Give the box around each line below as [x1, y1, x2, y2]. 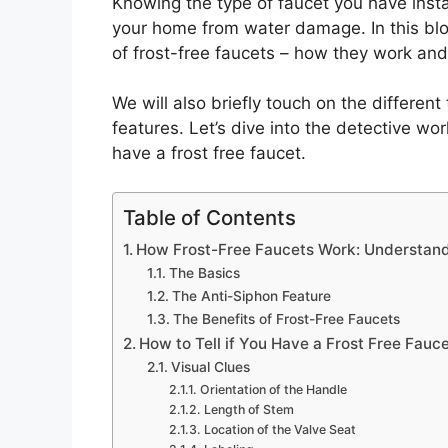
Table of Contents [123, 204, 296, 230]
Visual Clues [170, 358, 250, 375]
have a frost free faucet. [112, 143, 306, 164]
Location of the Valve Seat [203, 421, 356, 437]
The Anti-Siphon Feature [171, 287, 331, 304]
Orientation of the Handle [199, 381, 347, 397]
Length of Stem [203, 401, 294, 417]
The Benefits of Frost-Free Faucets [172, 310, 400, 327]
